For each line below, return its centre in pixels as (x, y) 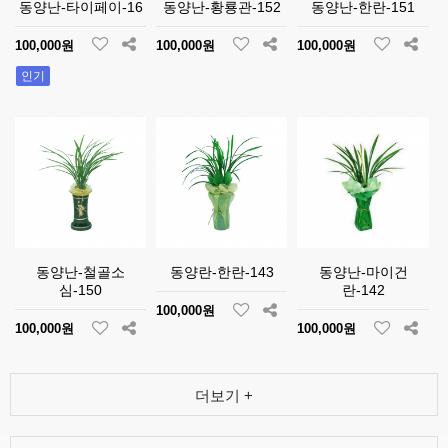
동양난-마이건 (363, 272)
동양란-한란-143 (221, 272)
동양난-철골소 (81, 272)
